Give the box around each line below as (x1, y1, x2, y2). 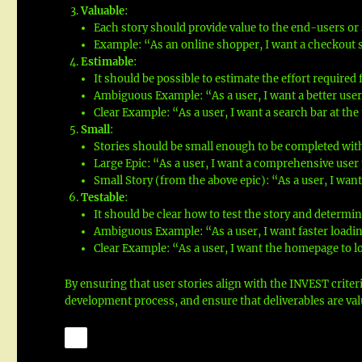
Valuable (80, 3, 124, 18)
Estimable (80, 54, 133, 69)
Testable (80, 190, 124, 204)
